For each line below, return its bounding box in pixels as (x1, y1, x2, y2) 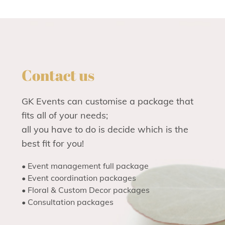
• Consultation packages (21, 196, 114, 207)
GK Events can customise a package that (21, 95, 193, 107)
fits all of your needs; (21, 109, 108, 121)
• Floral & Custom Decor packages (21, 184, 150, 195)
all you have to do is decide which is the (21, 123, 188, 135)
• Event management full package (21, 160, 149, 171)
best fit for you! (21, 137, 84, 149)
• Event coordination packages (21, 172, 136, 183)
